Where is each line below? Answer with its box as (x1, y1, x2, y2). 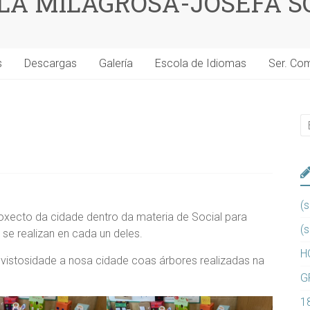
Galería (99, 57, 133, 71)
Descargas (24, 57, 77, 71)
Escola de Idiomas (155, 57, 246, 71)
